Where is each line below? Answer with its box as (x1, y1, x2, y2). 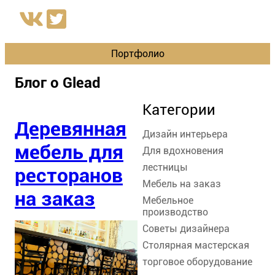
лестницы (142, 161, 188, 173)
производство (142, 206, 208, 218)
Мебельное (142, 194, 193, 206)
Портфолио (110, 47, 165, 60)
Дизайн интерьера (142, 128, 228, 140)
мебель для (15, 141, 123, 165)
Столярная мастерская (142, 239, 249, 251)
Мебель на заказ (142, 177, 221, 190)
